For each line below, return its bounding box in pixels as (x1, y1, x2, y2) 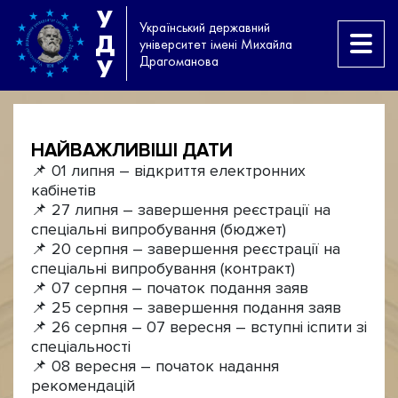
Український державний (139, 18, 270, 36)
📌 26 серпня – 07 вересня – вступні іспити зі (31, 318, 367, 337)
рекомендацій (31, 377, 135, 395)
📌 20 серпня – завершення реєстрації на (31, 240, 340, 259)
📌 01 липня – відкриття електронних (31, 162, 306, 180)
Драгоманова (139, 52, 219, 69)
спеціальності (31, 338, 131, 356)
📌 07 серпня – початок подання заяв (31, 279, 308, 298)
